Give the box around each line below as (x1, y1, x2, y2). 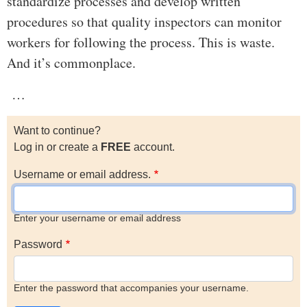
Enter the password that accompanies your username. (14, 283, 249, 294)
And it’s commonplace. (7, 53, 136, 73)
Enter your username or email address (14, 213, 181, 224)
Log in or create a (14, 141, 101, 153)
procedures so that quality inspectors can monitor (7, 12, 282, 32)
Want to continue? (14, 125, 101, 137)
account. (131, 141, 175, 153)
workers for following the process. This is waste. (7, 33, 275, 52)
